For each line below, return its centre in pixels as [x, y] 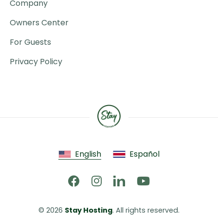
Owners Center [39, 23]
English [88, 154]
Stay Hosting [89, 210]
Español [144, 154]
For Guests [30, 42]
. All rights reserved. [146, 210]
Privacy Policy [36, 62]
